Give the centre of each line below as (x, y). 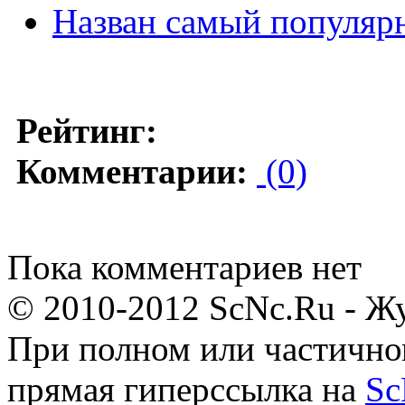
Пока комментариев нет (184, 268)
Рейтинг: (87, 131)
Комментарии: (132, 172)
